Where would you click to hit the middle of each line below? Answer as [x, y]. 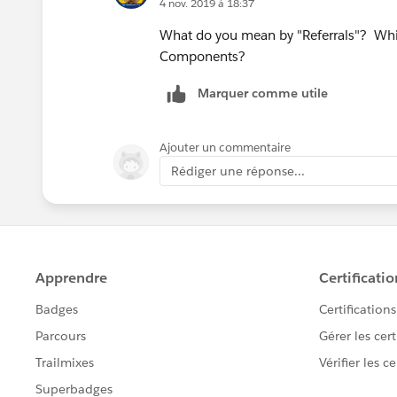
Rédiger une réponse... [238, 171]
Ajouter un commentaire [225, 148]
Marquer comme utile [263, 93]
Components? [202, 57]
